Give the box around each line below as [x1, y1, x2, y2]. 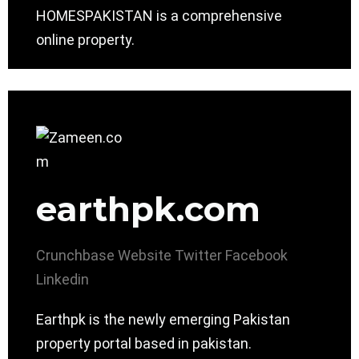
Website [118, 247, 171, 264]
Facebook [225, 247, 288, 264]
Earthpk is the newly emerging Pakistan [36, 311, 290, 329]
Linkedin [36, 271, 89, 288]
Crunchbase [36, 247, 115, 264]
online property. [36, 31, 135, 49]
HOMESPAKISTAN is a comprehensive [36, 7, 282, 25]
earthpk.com [36, 188, 260, 231]
